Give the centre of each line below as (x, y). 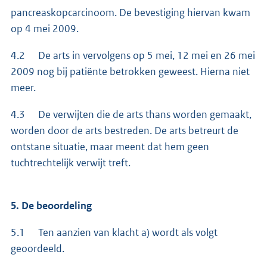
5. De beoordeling (51, 205)
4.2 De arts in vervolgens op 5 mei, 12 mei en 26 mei (133, 55)
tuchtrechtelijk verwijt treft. (71, 162)
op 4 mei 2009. (45, 28)
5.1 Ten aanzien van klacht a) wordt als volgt (114, 232)
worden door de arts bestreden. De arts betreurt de (125, 130)
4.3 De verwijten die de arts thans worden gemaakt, (131, 114)
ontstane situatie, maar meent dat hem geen (110, 146)
